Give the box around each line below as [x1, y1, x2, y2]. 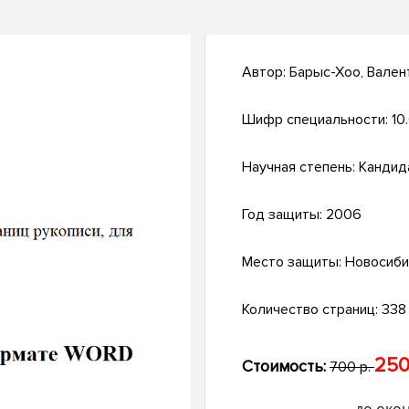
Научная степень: [242, 158, 359, 177]
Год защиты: [242, 205, 326, 225]
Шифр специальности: [242, 110, 392, 130]
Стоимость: [242, 356, 326, 377]
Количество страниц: [242, 300, 382, 320]
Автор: [242, 63, 289, 82]
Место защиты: [242, 253, 345, 272]
